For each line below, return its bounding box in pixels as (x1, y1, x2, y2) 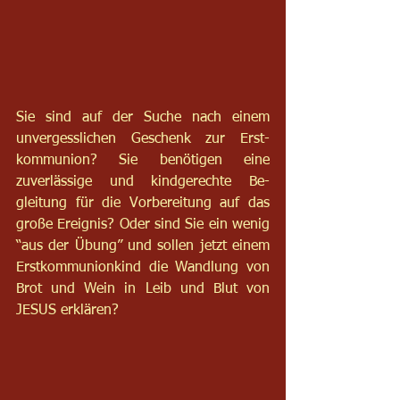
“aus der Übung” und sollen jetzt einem (16, 238, 270, 254)
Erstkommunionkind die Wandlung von (16, 260, 270, 275)
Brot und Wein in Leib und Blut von (16, 281, 270, 296)
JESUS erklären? (16, 303, 119, 318)
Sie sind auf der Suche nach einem (16, 110, 270, 125)
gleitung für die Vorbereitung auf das (16, 196, 270, 211)
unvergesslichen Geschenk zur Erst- (16, 131, 270, 146)
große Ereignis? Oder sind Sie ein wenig (16, 217, 270, 232)
